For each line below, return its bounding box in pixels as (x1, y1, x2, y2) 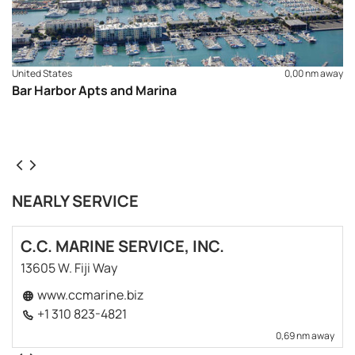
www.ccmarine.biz (34, 286, 143, 304)
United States (12, 66, 72, 80)
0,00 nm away (284, 66, 343, 80)
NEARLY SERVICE (12, 190, 139, 212)
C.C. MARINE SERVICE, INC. (21, 235, 224, 258)
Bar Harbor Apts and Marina (12, 81, 177, 99)
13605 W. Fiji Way (21, 259, 117, 277)
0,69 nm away (275, 329, 334, 343)
